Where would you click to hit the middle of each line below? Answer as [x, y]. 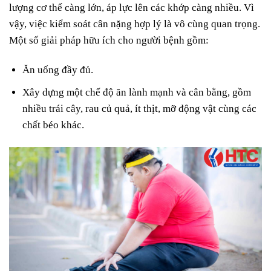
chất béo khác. [54, 125]
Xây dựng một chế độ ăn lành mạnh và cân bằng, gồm [137, 93]
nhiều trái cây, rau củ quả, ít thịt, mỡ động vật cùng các [140, 109]
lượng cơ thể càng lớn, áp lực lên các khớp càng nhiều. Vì [132, 8]
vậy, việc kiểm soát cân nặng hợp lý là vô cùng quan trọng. [135, 24]
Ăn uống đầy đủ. [58, 70]
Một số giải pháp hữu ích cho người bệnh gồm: [109, 41]
